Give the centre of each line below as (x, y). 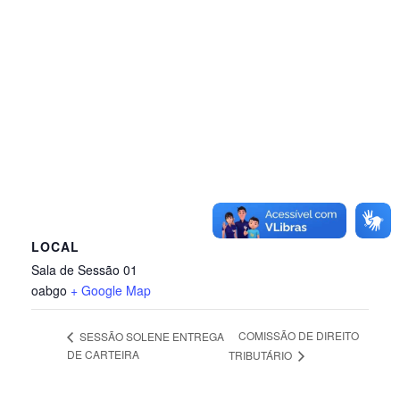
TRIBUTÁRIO (262, 355)
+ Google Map (111, 290)
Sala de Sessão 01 (84, 270)
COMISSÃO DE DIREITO (299, 336)
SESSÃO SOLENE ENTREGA (150, 336)
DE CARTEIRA (103, 354)
